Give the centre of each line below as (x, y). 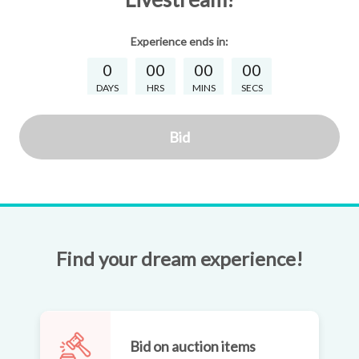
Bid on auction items (193, 346)
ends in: (208, 42)
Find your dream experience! (179, 259)
